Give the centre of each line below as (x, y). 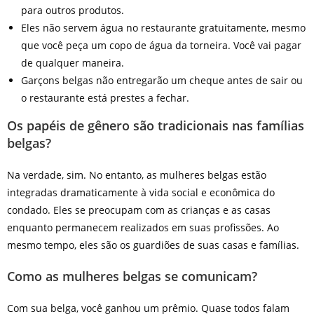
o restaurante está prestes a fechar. (105, 97)
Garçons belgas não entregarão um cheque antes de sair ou (162, 80)
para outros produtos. (72, 10)
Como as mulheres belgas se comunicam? (132, 276)
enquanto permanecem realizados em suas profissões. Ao (143, 227)
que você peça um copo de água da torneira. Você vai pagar (161, 45)
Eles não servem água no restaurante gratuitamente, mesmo (163, 27)
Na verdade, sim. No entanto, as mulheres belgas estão (136, 175)
